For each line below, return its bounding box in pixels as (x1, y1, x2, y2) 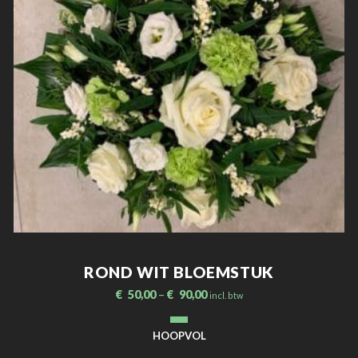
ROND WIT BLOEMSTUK (84, 263, 274, 282)
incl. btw (209, 290, 243, 301)
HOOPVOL (152, 329, 206, 343)
